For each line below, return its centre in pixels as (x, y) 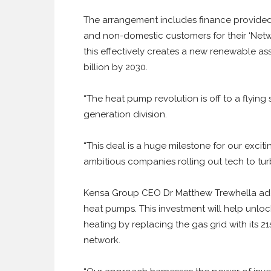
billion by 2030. (116, 67)
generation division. (125, 114)
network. (102, 240)
